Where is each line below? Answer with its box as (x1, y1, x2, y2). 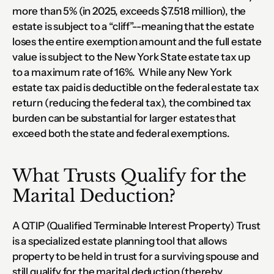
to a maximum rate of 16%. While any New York (12, 65, 232, 78)
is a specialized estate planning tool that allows (12, 234, 227, 247)
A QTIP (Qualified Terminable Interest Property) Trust (12, 219, 261, 232)
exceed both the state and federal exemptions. (12, 127, 230, 139)
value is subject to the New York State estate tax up (12, 50, 251, 63)
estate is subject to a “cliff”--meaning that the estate (12, 20, 254, 32)
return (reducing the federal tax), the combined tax (12, 96, 252, 109)
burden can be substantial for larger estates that (12, 111, 236, 124)
